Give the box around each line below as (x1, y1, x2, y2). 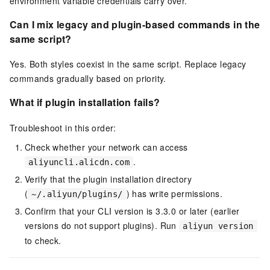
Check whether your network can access (25, 141, 188, 154)
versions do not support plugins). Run (25, 219, 180, 232)
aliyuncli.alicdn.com (28, 157, 130, 168)
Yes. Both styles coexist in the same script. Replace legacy (10, 58, 246, 71)
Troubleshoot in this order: (10, 122, 116, 134)
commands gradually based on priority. (10, 72, 166, 85)
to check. (25, 234, 61, 247)
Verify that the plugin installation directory (25, 173, 192, 186)
